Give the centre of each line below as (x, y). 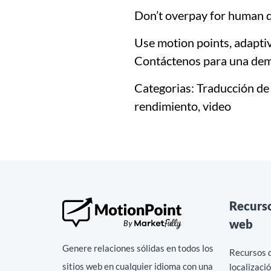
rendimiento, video (183, 106)
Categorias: (164, 88)
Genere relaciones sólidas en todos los (138, 248)
